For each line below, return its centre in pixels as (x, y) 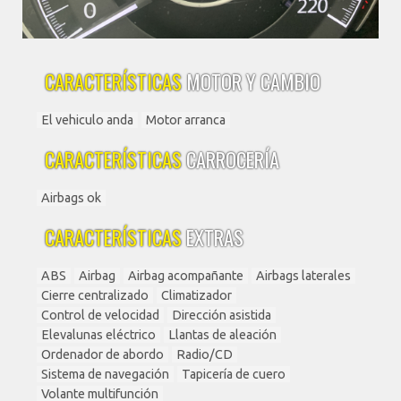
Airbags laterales (303, 276)
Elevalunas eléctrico (98, 335)
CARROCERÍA (233, 159)
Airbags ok (71, 198)
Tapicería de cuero (234, 374)
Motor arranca (186, 120)
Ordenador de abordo (102, 354)
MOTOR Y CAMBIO (253, 81)
